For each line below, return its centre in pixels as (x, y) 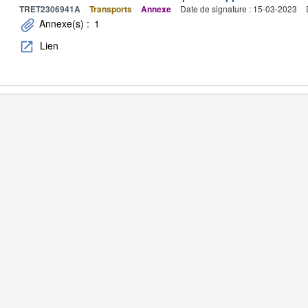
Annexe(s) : (64, 23)
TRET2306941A (50, 9)
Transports (111, 9)
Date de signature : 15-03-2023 (239, 9)
